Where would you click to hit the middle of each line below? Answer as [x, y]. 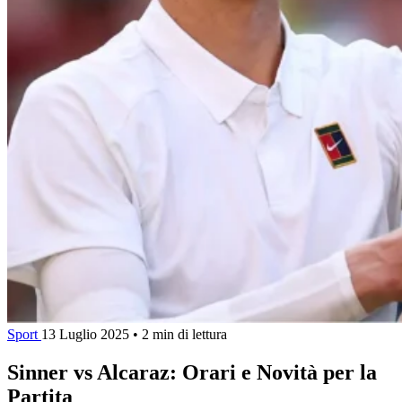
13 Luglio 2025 [85, 334]
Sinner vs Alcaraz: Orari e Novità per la [192, 372]
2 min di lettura [184, 334]
